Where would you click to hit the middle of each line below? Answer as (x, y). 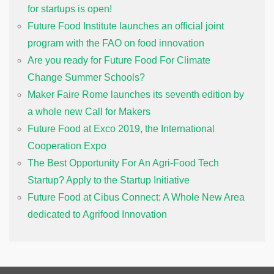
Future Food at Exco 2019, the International (121, 128)
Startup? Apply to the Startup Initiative (109, 180)
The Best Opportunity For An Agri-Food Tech (123, 163)
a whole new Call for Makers (89, 111)
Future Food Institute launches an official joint (126, 26)
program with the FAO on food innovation (116, 43)
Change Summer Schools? (86, 77)
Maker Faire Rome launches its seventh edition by (136, 94)
